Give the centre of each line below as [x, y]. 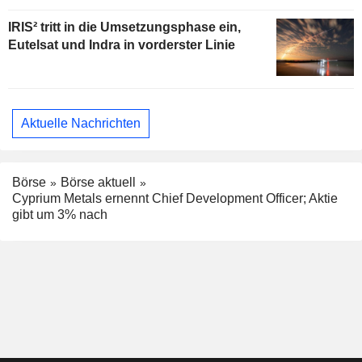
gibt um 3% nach [60, 215]
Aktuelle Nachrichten [81, 124]
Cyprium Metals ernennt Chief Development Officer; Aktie [175, 199]
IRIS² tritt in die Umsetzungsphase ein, [124, 27]
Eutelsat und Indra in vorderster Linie [122, 44]
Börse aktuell [98, 182]
